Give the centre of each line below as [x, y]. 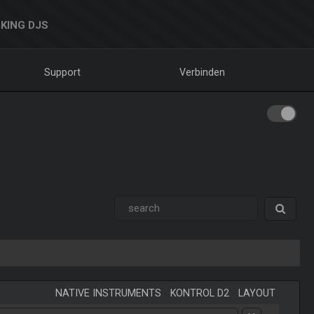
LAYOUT [257, 293]
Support [63, 72]
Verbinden [203, 72]
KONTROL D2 [200, 293]
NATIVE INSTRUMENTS [109, 293]
